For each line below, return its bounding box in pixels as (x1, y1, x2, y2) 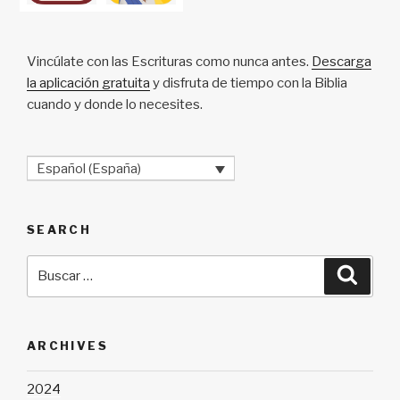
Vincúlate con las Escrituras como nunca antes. (27, 53, 312, 70)
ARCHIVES (27, 337, 108, 353)
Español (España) (37, 160, 141, 177)
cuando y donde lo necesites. (27, 96, 203, 112)
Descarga (312, 53, 371, 70)
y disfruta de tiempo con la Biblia (150, 74, 347, 91)
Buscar (26, 256, 74, 273)
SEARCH (27, 222, 92, 237)
